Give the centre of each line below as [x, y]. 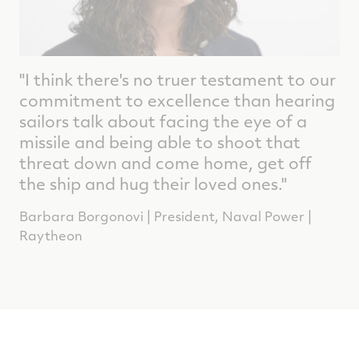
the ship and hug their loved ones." [153, 184]
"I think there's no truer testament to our [177, 79]
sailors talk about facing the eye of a [163, 121]
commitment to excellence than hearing [177, 100]
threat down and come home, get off [165, 163]
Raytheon [51, 236]
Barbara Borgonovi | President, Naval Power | [165, 216]
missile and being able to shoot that [160, 142]
